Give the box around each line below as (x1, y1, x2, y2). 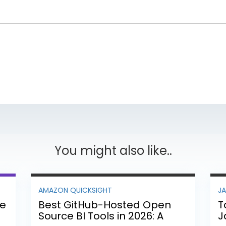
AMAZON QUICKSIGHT (38, 185, 112, 195)
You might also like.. (54, 142, 172, 159)
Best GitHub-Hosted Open (38, 197, 171, 212)
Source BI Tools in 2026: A (38, 208, 163, 223)
